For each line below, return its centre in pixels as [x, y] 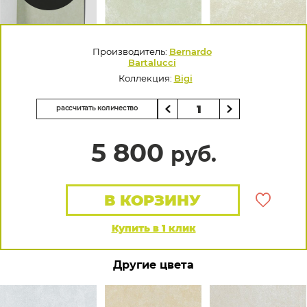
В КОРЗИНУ [153, 200]
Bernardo [190, 51]
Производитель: [131, 51]
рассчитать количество [97, 108]
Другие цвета [153, 265]
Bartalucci [152, 62]
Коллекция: [146, 78]
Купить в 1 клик [153, 228]
